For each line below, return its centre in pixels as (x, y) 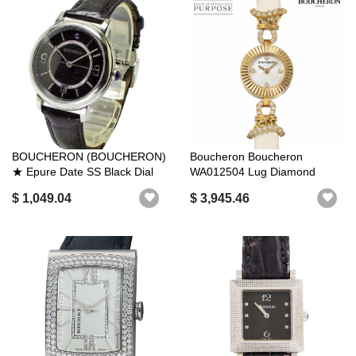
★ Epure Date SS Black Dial (83, 172)
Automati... (39, 187)
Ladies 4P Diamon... (241, 187)
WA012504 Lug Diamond (253, 172)
